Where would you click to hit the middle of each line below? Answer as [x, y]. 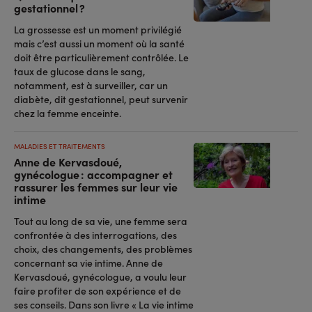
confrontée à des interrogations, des [95, 235]
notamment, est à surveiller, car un [91, 85]
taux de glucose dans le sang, [80, 71]
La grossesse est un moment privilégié [98, 29]
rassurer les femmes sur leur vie [96, 187]
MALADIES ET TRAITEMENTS [60, 146]
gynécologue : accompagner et [93, 174]
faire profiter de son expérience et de [97, 290]
